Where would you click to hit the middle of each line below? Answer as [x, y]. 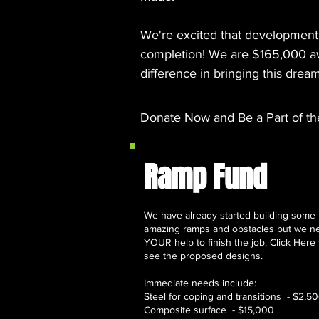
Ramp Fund [205, 177]
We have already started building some [230, 215]
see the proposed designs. [203, 255]
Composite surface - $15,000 [209, 309]
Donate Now [175, 117]
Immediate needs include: [200, 282]
